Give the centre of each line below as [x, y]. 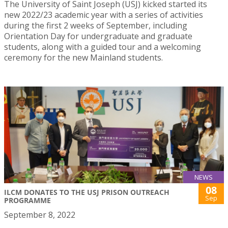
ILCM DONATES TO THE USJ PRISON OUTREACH [87, 192]
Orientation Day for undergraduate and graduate [98, 36]
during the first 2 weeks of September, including [96, 25]
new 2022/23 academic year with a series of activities [104, 15]
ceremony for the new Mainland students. [83, 57]
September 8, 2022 [40, 215]
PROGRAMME [27, 201]
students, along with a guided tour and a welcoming [103, 47]
